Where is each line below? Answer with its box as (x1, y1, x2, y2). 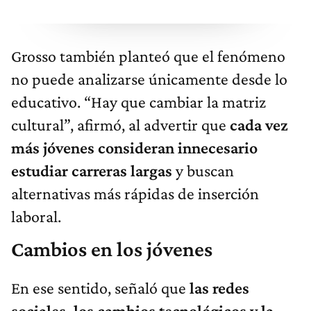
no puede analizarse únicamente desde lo (11, 69, 287, 89)
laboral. (11, 207, 61, 226)
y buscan (176, 161, 234, 180)
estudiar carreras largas (11, 161, 176, 180)
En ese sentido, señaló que (11, 278, 190, 298)
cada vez (230, 115, 288, 135)
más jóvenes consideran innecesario (11, 138, 258, 158)
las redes (190, 278, 249, 298)
